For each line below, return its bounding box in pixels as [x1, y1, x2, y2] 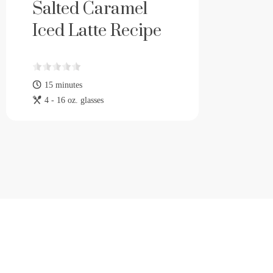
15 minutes [44, 80, 82, 90]
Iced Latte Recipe [32, 20, 161, 42]
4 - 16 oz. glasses [44, 96, 104, 105]
